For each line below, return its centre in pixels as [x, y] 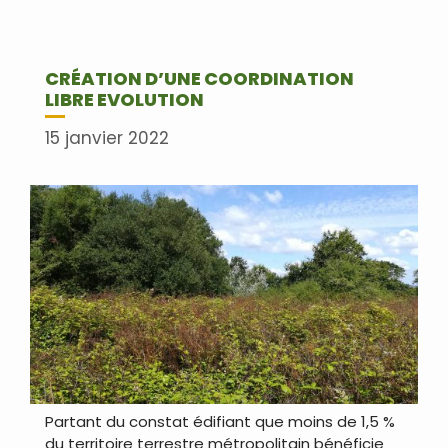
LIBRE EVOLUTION [124, 99]
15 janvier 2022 [107, 138]
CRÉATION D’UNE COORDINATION [199, 78]
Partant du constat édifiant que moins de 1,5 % [220, 421]
